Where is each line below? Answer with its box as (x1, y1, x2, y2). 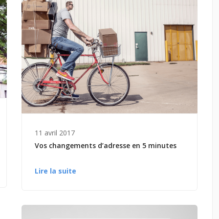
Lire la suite (35, 166, 76, 175)
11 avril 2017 (35, 128, 75, 137)
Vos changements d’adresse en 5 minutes (35, 140, 176, 150)
